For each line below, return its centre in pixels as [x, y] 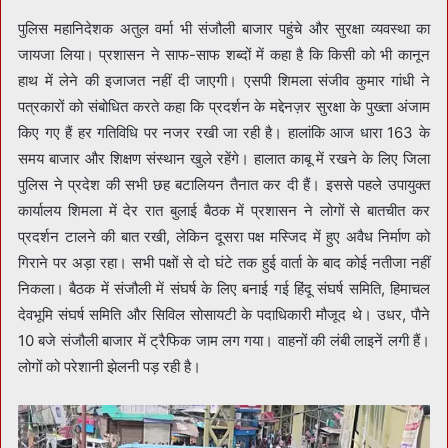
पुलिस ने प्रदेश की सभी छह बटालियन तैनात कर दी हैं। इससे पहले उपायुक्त [224, 185]
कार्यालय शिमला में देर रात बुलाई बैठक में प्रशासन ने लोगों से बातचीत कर [224, 211]
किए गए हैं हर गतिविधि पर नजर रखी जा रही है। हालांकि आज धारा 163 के [224, 133]
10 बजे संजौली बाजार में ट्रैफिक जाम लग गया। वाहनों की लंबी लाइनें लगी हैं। [224, 341]
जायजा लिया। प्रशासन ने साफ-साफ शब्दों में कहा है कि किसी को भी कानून [224, 55]
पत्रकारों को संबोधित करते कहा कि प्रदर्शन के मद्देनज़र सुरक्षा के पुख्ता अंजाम [224, 107]
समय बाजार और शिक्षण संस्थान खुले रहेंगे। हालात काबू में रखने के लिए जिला [224, 159]
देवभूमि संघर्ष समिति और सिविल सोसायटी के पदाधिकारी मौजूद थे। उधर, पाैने [224, 315]
